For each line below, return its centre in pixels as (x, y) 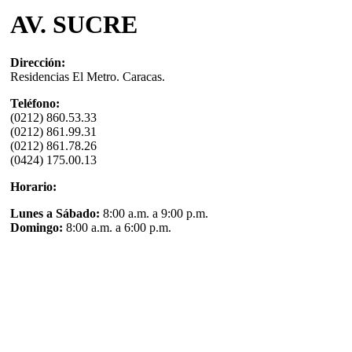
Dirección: (38, 63)
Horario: (33, 187)
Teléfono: (35, 104)
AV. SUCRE (74, 24)
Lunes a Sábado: (55, 214)
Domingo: (38, 228)
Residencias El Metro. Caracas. (88, 77)
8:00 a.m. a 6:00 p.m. (119, 228)
